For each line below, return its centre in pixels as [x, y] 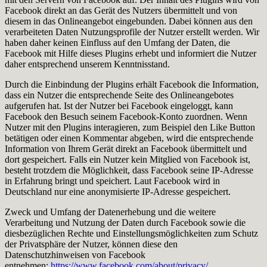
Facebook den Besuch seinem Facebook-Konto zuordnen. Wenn [126, 116]
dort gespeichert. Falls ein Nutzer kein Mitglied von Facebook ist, [128, 159]
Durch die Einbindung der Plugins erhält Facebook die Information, [132, 84]
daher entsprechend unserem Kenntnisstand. [87, 64]
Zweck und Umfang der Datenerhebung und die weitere [110, 212]
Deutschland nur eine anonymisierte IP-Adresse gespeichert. [118, 191]
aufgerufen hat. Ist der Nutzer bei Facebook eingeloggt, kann [119, 105]
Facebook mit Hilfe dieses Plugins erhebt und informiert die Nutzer [131, 53]
